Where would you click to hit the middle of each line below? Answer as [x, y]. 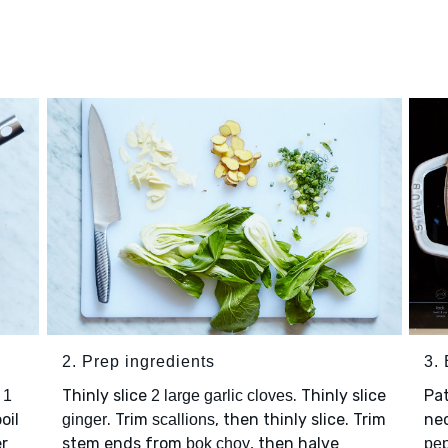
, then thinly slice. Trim [300, 420]
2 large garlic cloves [221, 396]
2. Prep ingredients [138, 362]
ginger [84, 420]
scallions [183, 420]
